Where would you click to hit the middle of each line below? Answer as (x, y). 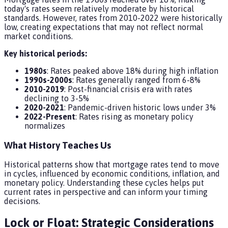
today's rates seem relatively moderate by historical (99, 9)
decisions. (22, 201)
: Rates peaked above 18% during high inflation (133, 71)
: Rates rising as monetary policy (134, 117)
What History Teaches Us (58, 145)
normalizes (45, 126)
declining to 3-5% (57, 98)
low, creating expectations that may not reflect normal (104, 27)
